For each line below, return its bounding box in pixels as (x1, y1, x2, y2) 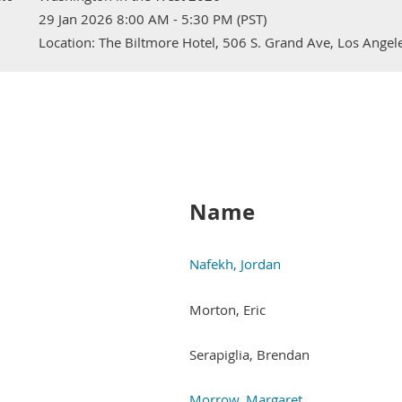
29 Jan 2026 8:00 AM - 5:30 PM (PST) (38, 10, 267, 28)
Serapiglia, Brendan (189, 345, 310, 363)
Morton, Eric (189, 300, 266, 319)
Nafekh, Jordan (189, 254, 281, 273)
